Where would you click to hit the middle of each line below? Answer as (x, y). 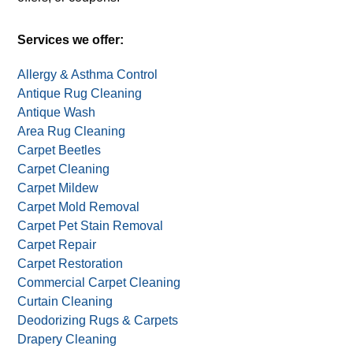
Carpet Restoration (71, 264)
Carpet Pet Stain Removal (91, 226)
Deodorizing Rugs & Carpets (98, 321)
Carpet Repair (57, 245)
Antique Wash (57, 113)
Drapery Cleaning (67, 340)
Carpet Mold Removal (79, 207)
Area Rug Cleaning (72, 132)
